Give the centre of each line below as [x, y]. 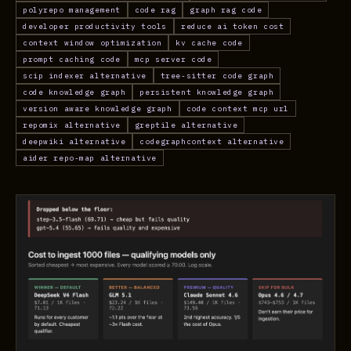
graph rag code [226, 10]
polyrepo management [72, 10]
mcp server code [173, 59]
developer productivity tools [95, 26]
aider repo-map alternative [90, 158]
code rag [155, 10]
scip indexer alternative [85, 76]
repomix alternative [72, 125]
